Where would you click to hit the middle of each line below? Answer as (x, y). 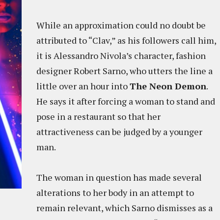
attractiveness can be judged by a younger (119, 132)
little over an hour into (83, 86)
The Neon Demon (168, 86)
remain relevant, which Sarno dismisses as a (124, 208)
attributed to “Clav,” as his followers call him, (126, 40)
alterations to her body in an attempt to (115, 192)
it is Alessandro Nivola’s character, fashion (121, 55)
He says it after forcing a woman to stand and (126, 101)
